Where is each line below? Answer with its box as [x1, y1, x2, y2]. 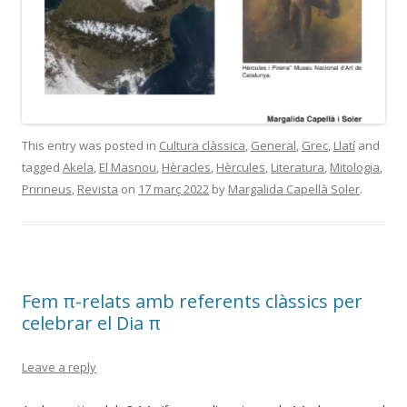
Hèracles [162, 158, 211, 175]
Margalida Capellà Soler [228, 180, 360, 197]
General [251, 136, 296, 154]
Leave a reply [22, 358, 96, 375]
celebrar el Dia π [22, 310, 161, 335]
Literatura [271, 158, 324, 175]
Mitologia [330, 158, 380, 175]
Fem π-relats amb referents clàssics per [22, 288, 362, 313]
